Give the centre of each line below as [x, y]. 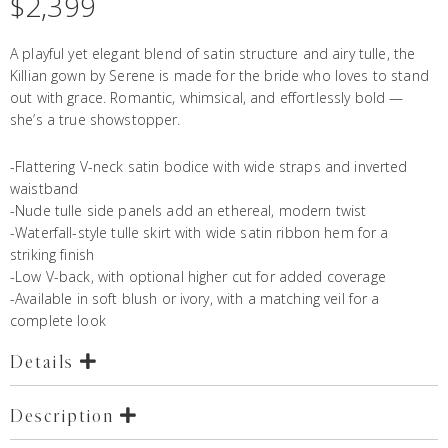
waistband [44, 189]
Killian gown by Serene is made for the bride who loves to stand [219, 76]
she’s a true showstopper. [95, 120]
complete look [58, 321]
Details [45, 363]
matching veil [302, 299]
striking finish [52, 255]
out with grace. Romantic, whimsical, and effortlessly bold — [207, 98]
